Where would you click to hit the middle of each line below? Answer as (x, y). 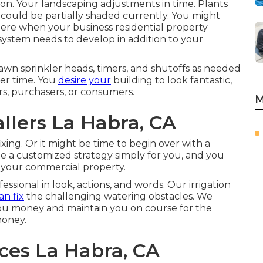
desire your (85, 80)
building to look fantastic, (171, 80)
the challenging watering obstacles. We (118, 196)
